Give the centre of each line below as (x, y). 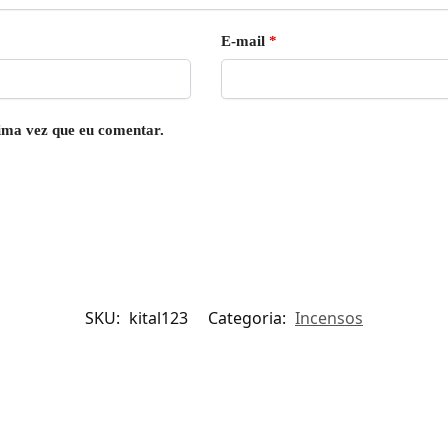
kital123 (158, 317)
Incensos (329, 317)
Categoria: (249, 317)
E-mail (244, 41)
